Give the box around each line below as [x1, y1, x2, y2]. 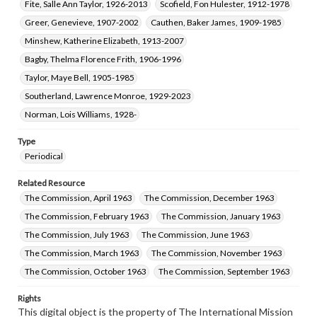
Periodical [25, 151, 63, 161]
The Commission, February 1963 [25, 211, 149, 221]
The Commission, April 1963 [25, 192, 132, 203]
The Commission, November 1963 [151, 248, 282, 258]
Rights [18, 293, 41, 304]
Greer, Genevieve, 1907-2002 [25, 17, 139, 28]
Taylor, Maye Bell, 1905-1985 [25, 72, 134, 83]
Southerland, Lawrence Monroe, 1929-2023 [25, 91, 191, 101]
